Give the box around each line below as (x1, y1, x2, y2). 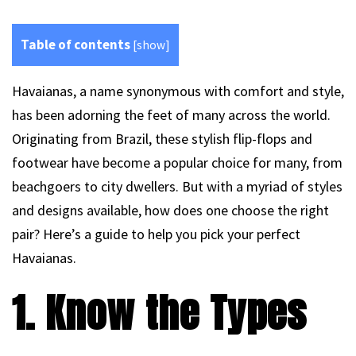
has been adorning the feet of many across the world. (12, 106, 331, 125)
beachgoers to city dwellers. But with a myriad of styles (12, 177, 342, 196)
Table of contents (21, 36, 130, 53)
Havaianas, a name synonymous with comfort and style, (12, 82, 344, 101)
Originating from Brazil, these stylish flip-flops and (12, 130, 312, 149)
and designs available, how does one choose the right (12, 201, 329, 220)
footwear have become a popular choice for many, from (12, 153, 342, 172)
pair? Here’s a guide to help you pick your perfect (12, 225, 300, 244)
